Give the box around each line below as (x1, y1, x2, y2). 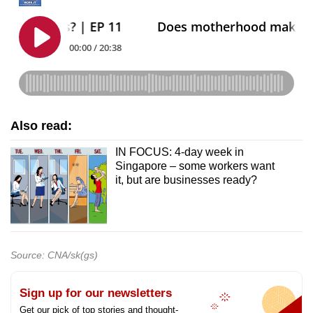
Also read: (10, 118, 72, 133)
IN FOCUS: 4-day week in (115, 145, 244, 158)
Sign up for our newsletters (20, 286, 172, 300)
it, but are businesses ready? (115, 173, 257, 186)
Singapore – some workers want (115, 159, 275, 172)
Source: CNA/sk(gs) (10, 249, 98, 261)
